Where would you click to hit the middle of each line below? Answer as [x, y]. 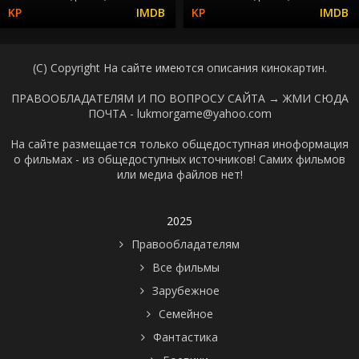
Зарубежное [186, 290]
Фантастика [186, 337]
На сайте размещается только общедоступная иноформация [179, 143]
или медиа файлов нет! [179, 174]
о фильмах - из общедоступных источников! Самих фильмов [179, 159]
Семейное [186, 313]
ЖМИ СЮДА [315, 98]
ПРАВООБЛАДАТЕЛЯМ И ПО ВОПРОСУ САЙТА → [147, 98]
